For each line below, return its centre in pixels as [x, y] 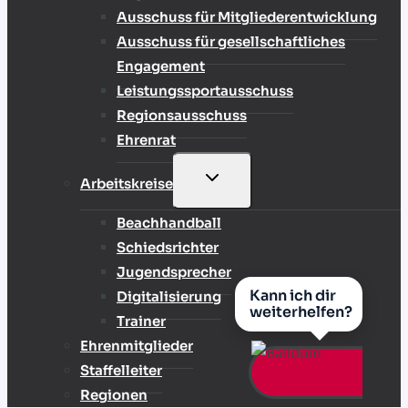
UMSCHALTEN [245, 197]
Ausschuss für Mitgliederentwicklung [247, 17]
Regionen [114, 395]
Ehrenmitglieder [137, 346]
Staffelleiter [121, 371]
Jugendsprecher [174, 272]
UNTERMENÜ [241, 176]
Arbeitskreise [127, 184]
